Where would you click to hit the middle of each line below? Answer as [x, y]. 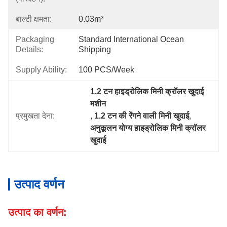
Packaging [35, 39]
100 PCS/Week [106, 70]
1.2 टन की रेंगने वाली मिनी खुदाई [142, 116]
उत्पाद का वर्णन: [37, 212]
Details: [29, 49]
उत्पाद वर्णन [39, 184]
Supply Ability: [41, 70]
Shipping [95, 49]
